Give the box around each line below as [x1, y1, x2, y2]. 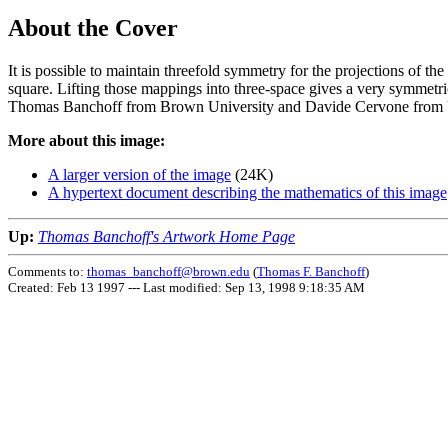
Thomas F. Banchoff [257, 263, 365, 279]
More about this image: [8, 131, 165, 149]
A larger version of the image [48, 165, 231, 183]
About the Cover [8, 14, 178, 41]
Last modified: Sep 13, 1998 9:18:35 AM [143, 279, 365, 295]
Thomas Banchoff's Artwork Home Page [38, 227, 295, 245]
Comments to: [8, 263, 87, 279]
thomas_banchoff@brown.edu [87, 263, 250, 279]
